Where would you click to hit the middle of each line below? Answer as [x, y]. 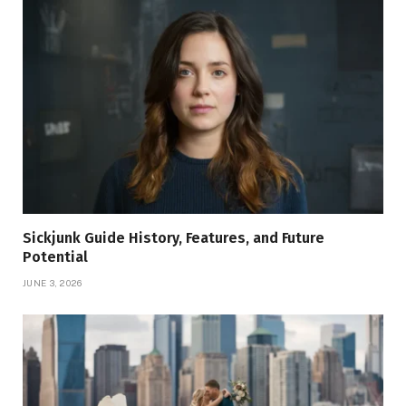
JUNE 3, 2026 [53, 283]
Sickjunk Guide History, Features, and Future [174, 238]
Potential [55, 257]
